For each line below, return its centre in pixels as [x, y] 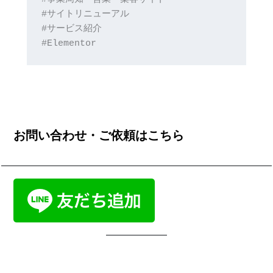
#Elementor [69, 44]
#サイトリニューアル [85, 14]
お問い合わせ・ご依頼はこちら [99, 135]
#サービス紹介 [71, 29]
